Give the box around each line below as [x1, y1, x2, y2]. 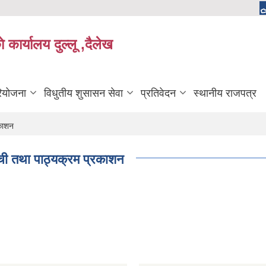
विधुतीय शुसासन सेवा [44, 87, 123, 99]
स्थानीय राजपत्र [194, 87, 256, 99]
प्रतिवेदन [141, 87, 176, 99]
